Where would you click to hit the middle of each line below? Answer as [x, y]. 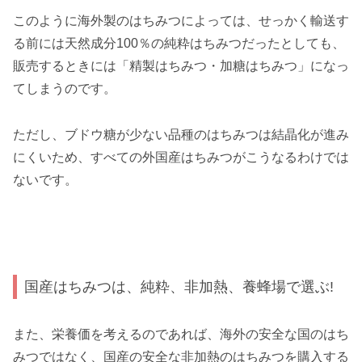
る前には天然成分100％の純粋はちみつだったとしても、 [179, 44]
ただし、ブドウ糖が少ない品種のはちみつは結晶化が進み [181, 134]
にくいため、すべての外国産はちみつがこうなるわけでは [181, 157]
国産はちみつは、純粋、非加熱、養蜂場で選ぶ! [179, 287]
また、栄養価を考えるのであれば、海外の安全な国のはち [181, 334]
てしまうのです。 [65, 89]
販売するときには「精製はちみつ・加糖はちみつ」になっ [181, 66]
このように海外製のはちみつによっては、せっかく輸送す [181, 21]
